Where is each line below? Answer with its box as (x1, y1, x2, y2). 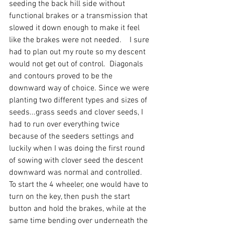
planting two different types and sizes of (9, 95, 149, 106)
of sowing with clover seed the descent (9, 156, 145, 166)
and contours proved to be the (9, 71, 115, 82)
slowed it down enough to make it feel (9, 23, 142, 34)
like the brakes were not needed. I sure (9, 35, 151, 46)
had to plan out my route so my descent (9, 47, 148, 58)
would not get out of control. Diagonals (9, 59, 145, 70)
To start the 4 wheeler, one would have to (9, 180, 150, 190)
